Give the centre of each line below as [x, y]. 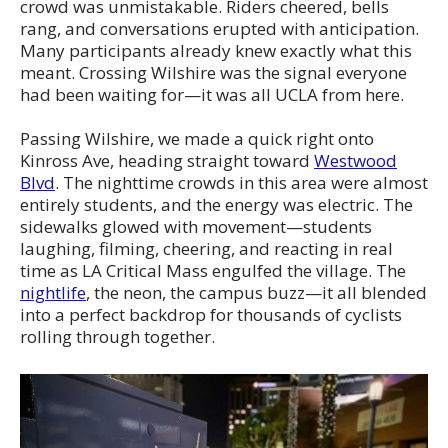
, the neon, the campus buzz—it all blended [256, 293]
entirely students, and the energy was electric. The [216, 205]
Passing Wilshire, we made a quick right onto [197, 139]
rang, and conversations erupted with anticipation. [219, 29]
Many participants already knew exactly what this [216, 51]
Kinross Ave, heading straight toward [167, 161]
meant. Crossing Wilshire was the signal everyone [213, 73]
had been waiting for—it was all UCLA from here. [212, 95]
